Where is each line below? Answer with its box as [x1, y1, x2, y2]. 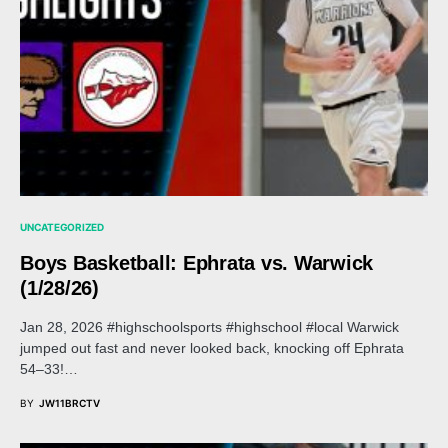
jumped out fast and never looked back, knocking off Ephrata [20, 339, 404, 356]
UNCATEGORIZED [20, 220, 104, 233]
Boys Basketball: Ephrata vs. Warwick [20, 251, 373, 274]
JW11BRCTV [39, 396, 100, 409]
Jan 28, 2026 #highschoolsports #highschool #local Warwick [20, 318, 399, 335]
